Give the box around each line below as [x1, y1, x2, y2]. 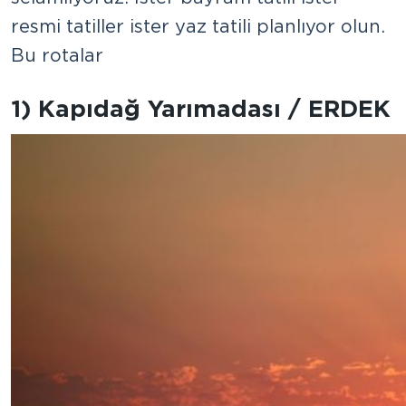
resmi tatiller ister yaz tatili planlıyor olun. [11, 14, 385, 37]
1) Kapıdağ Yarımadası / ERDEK [11, 93, 391, 122]
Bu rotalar [11, 43, 103, 66]
